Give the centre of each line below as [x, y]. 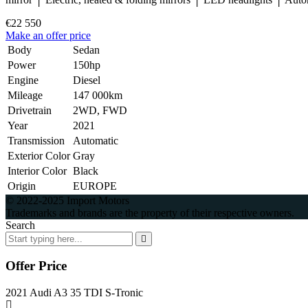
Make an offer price [48, 35]
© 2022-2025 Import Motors [67, 200]
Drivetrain [30, 110]
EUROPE [95, 186]
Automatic [96, 140]
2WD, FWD [100, 110]
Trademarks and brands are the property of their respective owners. [150, 212]
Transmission [36, 140]
